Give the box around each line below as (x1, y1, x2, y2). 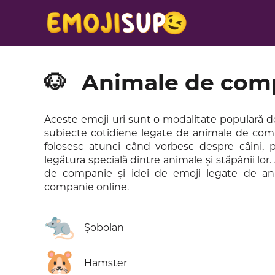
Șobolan (84, 222, 124, 233)
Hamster (84, 257, 127, 269)
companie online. (44, 181, 129, 193)
